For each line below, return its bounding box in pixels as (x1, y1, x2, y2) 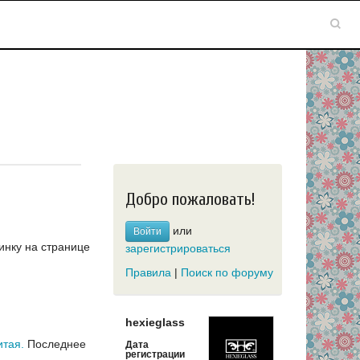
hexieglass (125, 315, 185, 329)
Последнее (24, 337, 86, 350)
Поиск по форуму (181, 266, 273, 280)
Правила (125, 266, 171, 280)
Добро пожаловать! (125, 189, 255, 210)
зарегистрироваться (125, 241, 231, 255)
